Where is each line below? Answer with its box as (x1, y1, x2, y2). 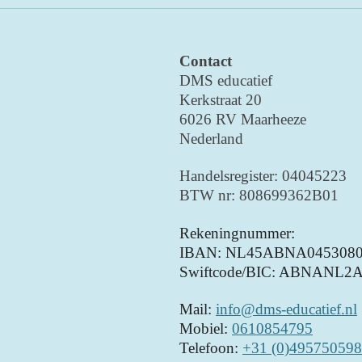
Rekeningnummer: (179, 224, 295, 242)
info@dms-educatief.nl (216, 301, 357, 318)
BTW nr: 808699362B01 (179, 187, 343, 204)
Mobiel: (179, 320, 232, 338)
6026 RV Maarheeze (179, 110, 306, 128)
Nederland (179, 129, 247, 147)
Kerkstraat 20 (179, 90, 262, 108)
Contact (179, 52, 232, 69)
